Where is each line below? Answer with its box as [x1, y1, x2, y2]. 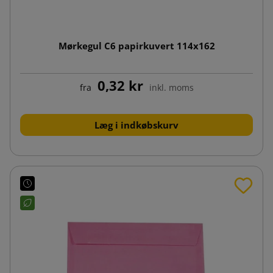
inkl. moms [149, 81, 194, 93]
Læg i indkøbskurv [94, 118, 179, 131]
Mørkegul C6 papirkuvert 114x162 [58, 39, 215, 52]
